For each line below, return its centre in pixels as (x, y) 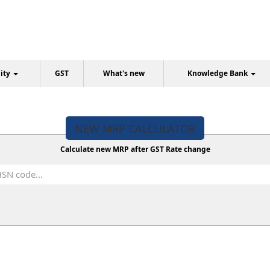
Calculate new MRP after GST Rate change (135, 149)
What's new (124, 73)
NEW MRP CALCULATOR (135, 128)
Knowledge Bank (218, 73)
